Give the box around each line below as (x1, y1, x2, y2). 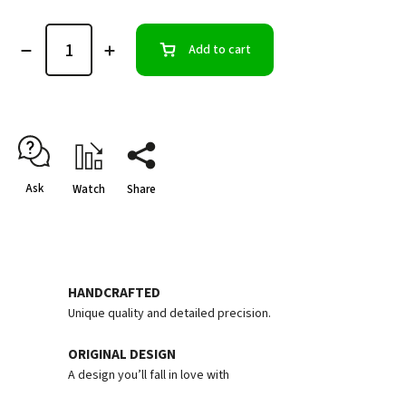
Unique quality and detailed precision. (68, 304, 271, 324)
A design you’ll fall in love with (68, 366, 229, 385)
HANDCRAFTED (68, 283, 160, 304)
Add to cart (188, 41, 251, 60)
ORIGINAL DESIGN (68, 344, 176, 365)
